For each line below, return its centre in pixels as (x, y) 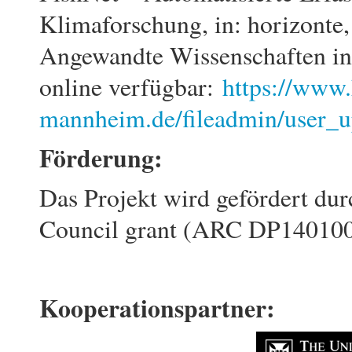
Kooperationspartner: (157, 308)
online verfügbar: (131, 87)
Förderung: (101, 158)
